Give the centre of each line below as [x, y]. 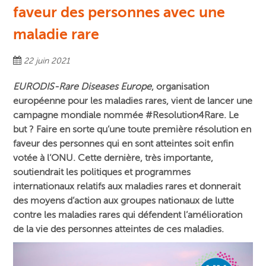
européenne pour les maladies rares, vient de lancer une [133, 101]
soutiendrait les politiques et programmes [102, 172]
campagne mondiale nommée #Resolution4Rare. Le [126, 115]
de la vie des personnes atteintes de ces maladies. [119, 229]
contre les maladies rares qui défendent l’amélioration [128, 215]
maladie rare [56, 34]
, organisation [180, 87]
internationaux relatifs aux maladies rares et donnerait [127, 187]
